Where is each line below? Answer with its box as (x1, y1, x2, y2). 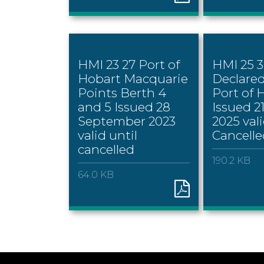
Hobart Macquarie (78, 71, 188, 86)
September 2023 (78, 113, 176, 128)
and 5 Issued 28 (78, 99, 170, 114)
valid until (78, 127, 137, 143)
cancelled (78, 141, 134, 157)
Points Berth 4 (78, 85, 166, 100)
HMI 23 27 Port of (78, 57, 180, 72)
